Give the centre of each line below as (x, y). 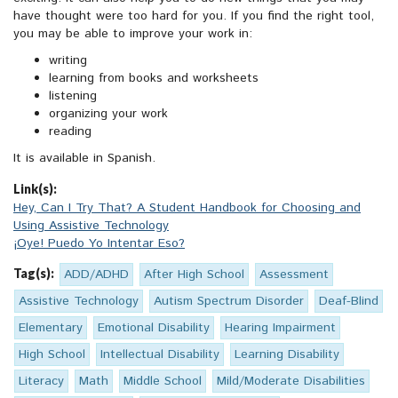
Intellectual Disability (160, 355)
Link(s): (35, 189)
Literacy (41, 382)
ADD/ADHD (96, 275)
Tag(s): (34, 274)
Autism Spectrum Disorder (229, 302)
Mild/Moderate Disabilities (291, 382)
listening (73, 96)
